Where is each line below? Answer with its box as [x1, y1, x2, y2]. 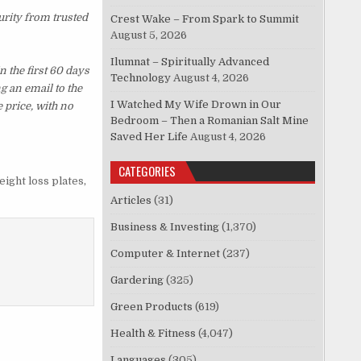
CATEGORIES [118, 162, 176, 180]
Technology [110, 72, 172, 85]
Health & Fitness [110, 327, 197, 340]
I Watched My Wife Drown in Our [110, 98, 282, 111]
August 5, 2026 [110, 29, 188, 42]
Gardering [110, 274, 164, 287]
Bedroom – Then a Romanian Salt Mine [110, 114, 309, 127]
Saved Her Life [110, 131, 189, 143]
